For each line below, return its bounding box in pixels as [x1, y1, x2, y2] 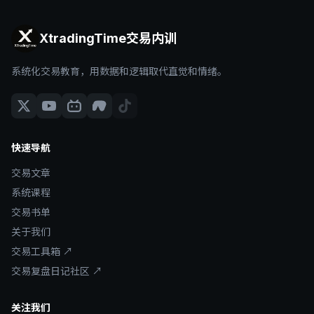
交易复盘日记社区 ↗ [11, 265, 102, 278]
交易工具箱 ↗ [11, 245, 73, 258]
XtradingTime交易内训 [39, 31, 177, 46]
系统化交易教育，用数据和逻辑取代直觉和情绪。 [11, 65, 227, 78]
